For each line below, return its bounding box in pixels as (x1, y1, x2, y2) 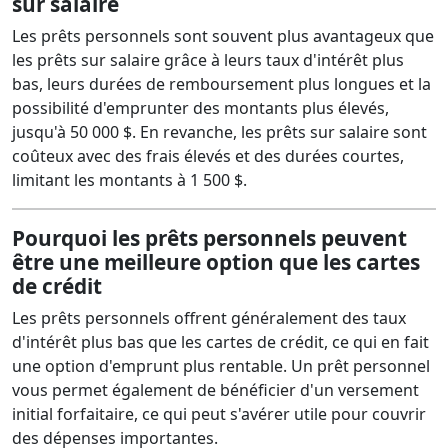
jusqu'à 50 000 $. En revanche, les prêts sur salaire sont (12, 121, 427, 143)
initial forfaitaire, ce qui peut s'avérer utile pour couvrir (12, 403, 426, 425)
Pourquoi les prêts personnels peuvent (12, 224, 407, 252)
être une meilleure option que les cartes (12, 248, 420, 276)
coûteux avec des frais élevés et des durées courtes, (12, 145, 404, 167)
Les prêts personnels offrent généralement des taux (12, 307, 406, 329)
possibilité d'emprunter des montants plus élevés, (12, 97, 389, 119)
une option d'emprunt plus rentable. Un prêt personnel (12, 355, 430, 377)
